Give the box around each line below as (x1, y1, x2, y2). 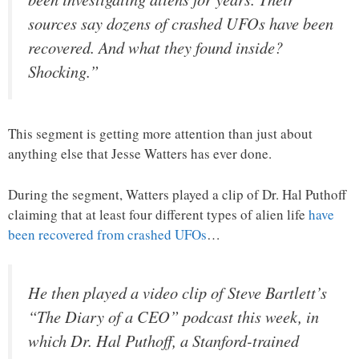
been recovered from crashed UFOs (8, 224, 207, 244)
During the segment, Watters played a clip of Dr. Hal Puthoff (8, 184, 346, 204)
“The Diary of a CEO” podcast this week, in (28, 305, 319, 329)
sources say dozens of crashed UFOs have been (28, 11, 333, 34)
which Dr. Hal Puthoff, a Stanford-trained (28, 329, 299, 353)
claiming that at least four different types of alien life (8, 204, 309, 224)
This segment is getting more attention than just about (8, 124, 313, 143)
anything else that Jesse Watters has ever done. (8, 144, 272, 163)
